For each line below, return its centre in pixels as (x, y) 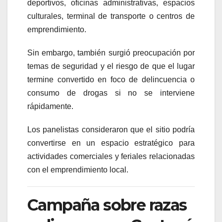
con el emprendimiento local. (78, 170)
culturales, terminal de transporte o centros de (111, 16)
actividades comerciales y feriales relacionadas (111, 157)
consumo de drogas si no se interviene (111, 93)
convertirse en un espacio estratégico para (111, 143)
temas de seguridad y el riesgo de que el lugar (111, 66)
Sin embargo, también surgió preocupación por (111, 53)
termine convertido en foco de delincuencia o (111, 80)
